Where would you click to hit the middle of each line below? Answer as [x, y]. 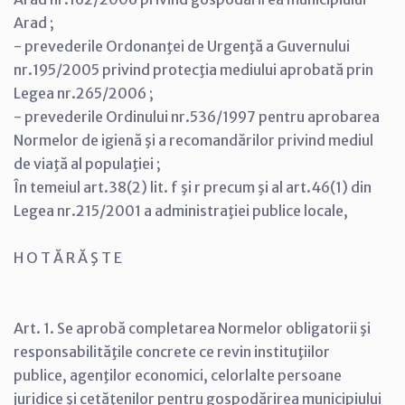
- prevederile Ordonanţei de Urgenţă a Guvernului [182, 46]
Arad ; [34, 23]
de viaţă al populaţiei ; [87, 164]
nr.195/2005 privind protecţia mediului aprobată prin [193, 70]
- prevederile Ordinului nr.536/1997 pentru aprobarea [197, 117]
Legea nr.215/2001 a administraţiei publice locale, [181, 211]
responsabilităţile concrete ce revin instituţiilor [172, 352]
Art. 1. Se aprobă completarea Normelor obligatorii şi [192, 328]
